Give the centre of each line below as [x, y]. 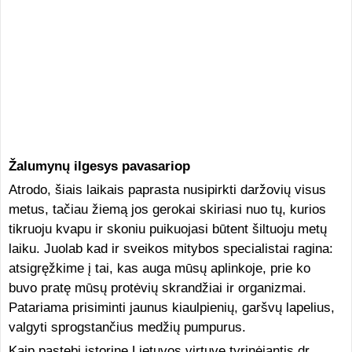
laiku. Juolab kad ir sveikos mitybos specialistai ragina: [170, 249]
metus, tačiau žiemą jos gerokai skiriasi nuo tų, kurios [167, 209]
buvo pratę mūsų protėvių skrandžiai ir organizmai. [157, 288]
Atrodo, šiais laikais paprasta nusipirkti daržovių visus [167, 190]
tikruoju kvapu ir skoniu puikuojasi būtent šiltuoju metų [167, 229]
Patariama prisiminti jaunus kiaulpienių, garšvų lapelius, [171, 308]
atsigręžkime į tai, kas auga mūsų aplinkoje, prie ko [159, 268]
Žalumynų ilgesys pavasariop [99, 166]
